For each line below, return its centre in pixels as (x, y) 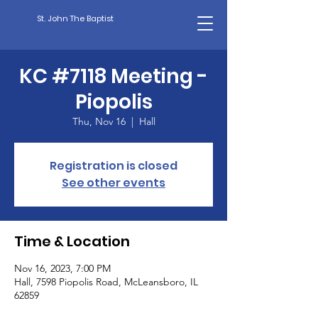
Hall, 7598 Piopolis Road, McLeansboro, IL (106, 282)
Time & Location (72, 241)
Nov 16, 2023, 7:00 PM (62, 268)
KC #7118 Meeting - (114, 76)
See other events (114, 183)
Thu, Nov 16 (99, 121)
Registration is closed (114, 166)
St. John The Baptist (75, 18)
